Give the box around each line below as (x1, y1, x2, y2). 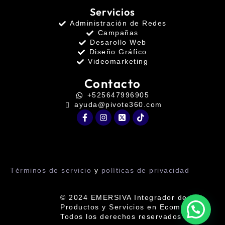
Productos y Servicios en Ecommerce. (60, 202, 207, 211)
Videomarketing (88, 57, 149, 66)
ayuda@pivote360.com (74, 100, 162, 109)
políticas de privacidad (101, 166, 189, 175)
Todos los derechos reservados (60, 212, 182, 220)
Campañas (97, 29, 139, 37)
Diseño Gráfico (89, 48, 147, 56)
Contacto (84, 76, 141, 91)
